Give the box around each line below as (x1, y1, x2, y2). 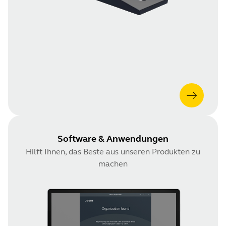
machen (98, 158, 128, 168)
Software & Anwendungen (58, 133, 168, 144)
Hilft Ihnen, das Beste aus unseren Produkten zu (26, 146, 200, 156)
